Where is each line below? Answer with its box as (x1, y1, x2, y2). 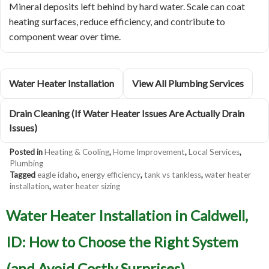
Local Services (189, 147, 240, 157)
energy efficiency (81, 170, 141, 180)
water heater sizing (53, 181, 120, 192)
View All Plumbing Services (132, 77, 244, 89)
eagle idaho (37, 170, 77, 180)
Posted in (10, 147, 44, 157)
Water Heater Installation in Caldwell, (6, 207, 248, 225)
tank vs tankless (144, 170, 201, 180)
